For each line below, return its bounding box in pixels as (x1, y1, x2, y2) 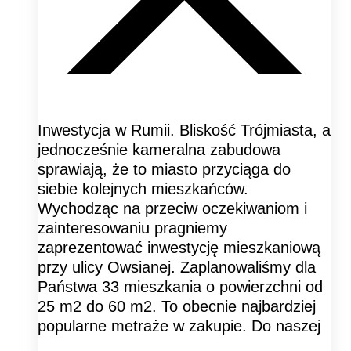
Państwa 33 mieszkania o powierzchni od (38, 277, 323, 295)
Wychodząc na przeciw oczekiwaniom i (38, 199, 307, 217)
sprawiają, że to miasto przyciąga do (38, 160, 291, 178)
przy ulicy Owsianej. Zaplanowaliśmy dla (38, 258, 316, 276)
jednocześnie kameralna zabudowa (38, 140, 280, 158)
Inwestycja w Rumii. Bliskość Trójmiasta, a (38, 121, 331, 139)
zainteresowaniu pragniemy (38, 219, 227, 237)
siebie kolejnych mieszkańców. (38, 179, 248, 197)
